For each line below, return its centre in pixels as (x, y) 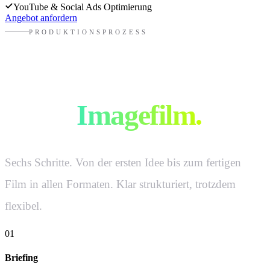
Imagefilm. (139, 115)
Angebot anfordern (41, 18)
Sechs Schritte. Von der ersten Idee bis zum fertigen (123, 163)
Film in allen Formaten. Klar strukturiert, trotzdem (120, 184)
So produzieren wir (115, 87)
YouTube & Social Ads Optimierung (83, 7)
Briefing (21, 257)
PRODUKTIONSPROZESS (88, 32)
